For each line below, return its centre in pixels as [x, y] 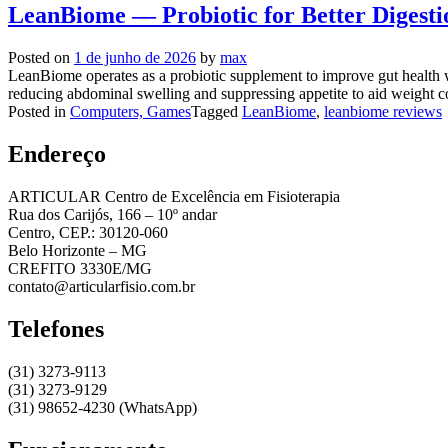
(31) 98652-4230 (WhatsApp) [102, 407]
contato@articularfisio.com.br [101, 286]
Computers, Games [130, 112]
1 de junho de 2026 [135, 58]
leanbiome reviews [383, 112]
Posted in [39, 112]
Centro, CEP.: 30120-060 [88, 232]
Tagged [216, 112]
